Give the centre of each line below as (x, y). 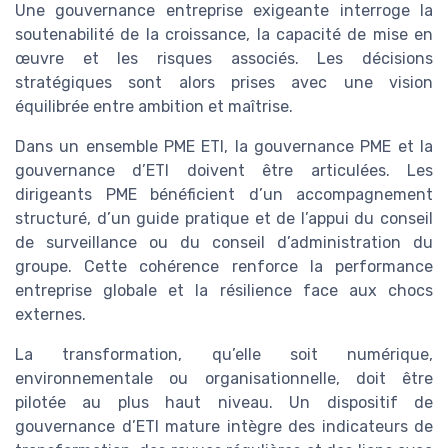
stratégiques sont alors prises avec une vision (224, 82)
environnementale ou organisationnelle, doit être (224, 378)
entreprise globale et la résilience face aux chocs (224, 290)
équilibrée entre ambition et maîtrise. (154, 106)
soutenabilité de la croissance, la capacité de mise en (224, 34)
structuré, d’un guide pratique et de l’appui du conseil (224, 218)
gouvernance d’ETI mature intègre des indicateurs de (224, 426)
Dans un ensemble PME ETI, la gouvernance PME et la (224, 146)
